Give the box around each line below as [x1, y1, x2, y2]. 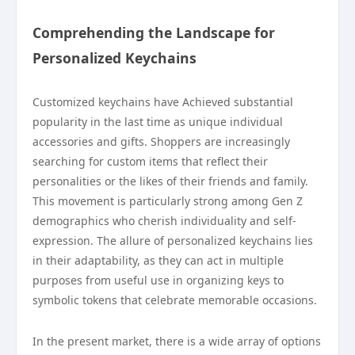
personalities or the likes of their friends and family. [32, 174, 308, 189]
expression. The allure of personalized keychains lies [32, 233, 313, 248]
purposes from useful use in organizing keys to [32, 273, 284, 288]
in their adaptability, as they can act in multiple [32, 253, 284, 268]
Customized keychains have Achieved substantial [32, 94, 293, 109]
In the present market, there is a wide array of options [32, 334, 321, 349]
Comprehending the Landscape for [32, 23, 275, 42]
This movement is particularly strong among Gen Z [32, 193, 303, 208]
